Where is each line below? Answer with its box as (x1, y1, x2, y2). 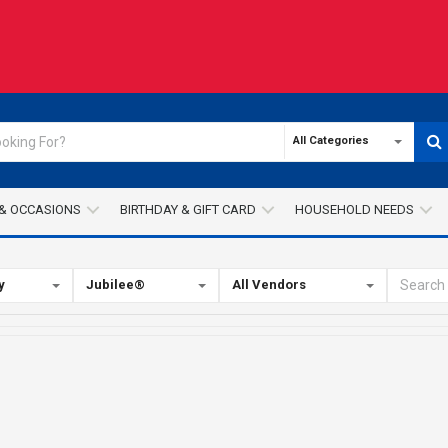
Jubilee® (85, 276, 145, 292)
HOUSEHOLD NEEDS (295, 202, 414, 217)
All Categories (293, 134, 369, 147)
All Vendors (231, 276, 306, 292)
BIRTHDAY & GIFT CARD (120, 202, 256, 217)
